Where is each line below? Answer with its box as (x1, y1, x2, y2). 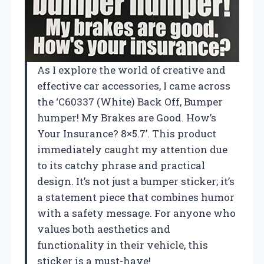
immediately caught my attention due (37, 142, 227, 156)
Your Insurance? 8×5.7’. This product (37, 126, 216, 140)
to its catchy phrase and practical (37, 158, 205, 172)
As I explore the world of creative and (37, 62, 226, 77)
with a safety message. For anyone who (37, 206, 236, 220)
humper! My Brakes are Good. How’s (37, 110, 216, 124)
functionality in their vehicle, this (37, 237, 208, 252)
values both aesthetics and (37, 222, 170, 236)
